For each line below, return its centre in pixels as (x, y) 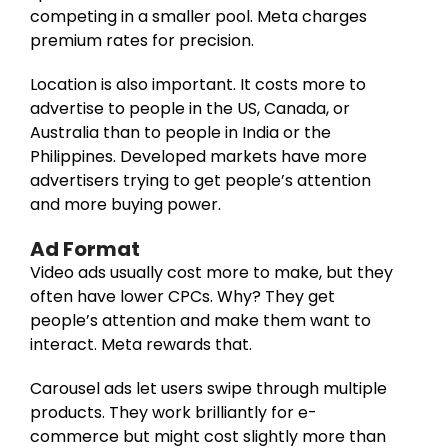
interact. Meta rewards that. (141, 344)
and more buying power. (125, 204)
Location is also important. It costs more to (198, 84)
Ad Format (85, 248)
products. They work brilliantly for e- (173, 412)
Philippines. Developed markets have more (198, 156)
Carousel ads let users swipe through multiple (208, 388)
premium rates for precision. (142, 40)
